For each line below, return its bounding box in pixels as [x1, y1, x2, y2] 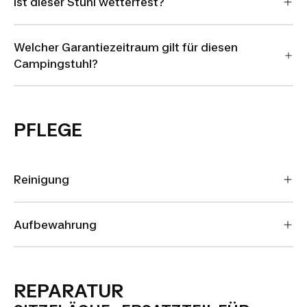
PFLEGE [14, 119, 82, 140]
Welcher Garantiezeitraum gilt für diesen [14, 40, 238, 54]
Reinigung [14, 173, 69, 186]
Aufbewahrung [14, 217, 99, 232]
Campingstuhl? [14, 56, 98, 71]
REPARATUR [14, 280, 123, 302]
